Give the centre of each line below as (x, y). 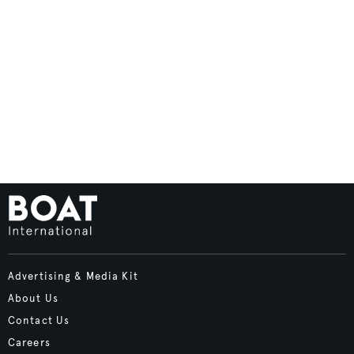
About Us (33, 298)
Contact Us (39, 320)
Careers (29, 343)
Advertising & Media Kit (73, 276)
